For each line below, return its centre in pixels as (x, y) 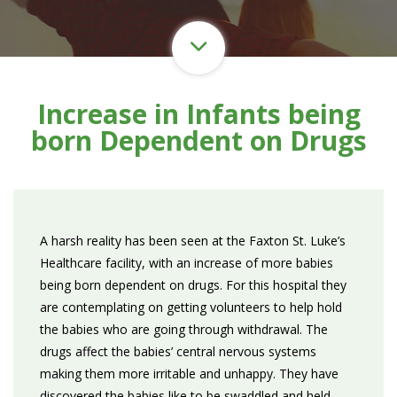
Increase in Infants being (198, 114)
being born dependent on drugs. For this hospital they (193, 285)
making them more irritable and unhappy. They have (189, 374)
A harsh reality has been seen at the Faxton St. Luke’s (193, 241)
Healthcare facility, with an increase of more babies (187, 263)
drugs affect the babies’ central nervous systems (178, 351)
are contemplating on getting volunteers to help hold (191, 307)
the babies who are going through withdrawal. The (184, 329)
